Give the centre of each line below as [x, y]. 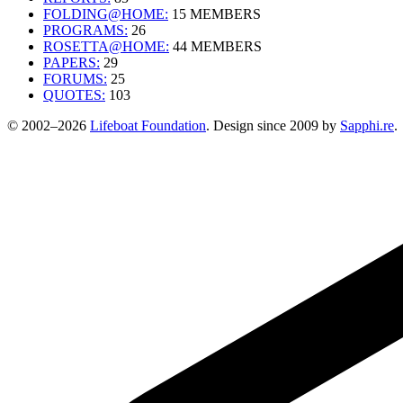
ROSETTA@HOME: [106, 46]
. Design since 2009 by [273, 125]
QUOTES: [74, 94]
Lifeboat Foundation [148, 125]
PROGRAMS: [85, 30]
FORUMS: [75, 78]
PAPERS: [72, 62]
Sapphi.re [367, 125]
